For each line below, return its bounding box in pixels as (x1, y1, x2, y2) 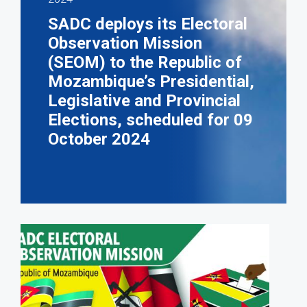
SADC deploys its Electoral (48, 14, 247, 34)
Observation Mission (48, 34, 202, 53)
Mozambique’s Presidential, (48, 72, 254, 92)
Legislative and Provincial (48, 91, 241, 111)
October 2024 (48, 130, 150, 149)
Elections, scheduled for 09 (48, 110, 253, 130)
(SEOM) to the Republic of (48, 53, 242, 73)
